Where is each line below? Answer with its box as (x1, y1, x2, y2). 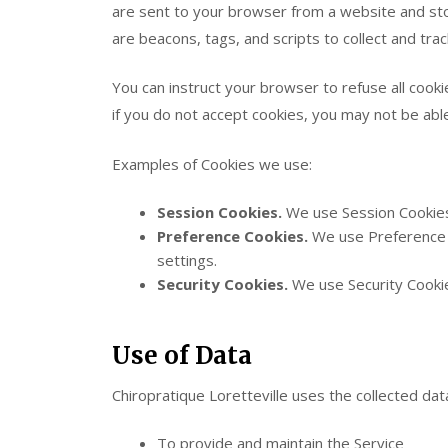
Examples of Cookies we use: (112, 153, 312, 174)
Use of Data (112, 339, 252, 371)
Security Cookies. (157, 274, 288, 294)
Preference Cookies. (157, 226, 308, 246)
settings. (157, 250, 217, 270)
